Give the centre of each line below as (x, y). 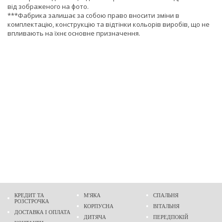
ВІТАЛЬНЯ (166, 206)
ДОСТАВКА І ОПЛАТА (42, 212)
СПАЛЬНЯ (166, 195)
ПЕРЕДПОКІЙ (171, 217)
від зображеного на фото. (48, 6)
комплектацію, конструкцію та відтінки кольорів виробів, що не (109, 24)
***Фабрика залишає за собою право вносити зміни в (93, 15)
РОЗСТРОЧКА (32, 201)
